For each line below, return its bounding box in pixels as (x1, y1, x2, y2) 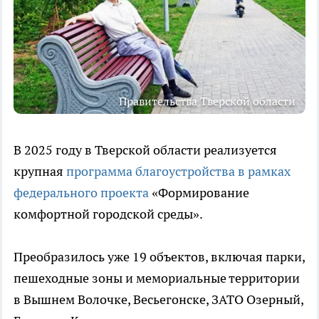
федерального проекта (14, 184, 149, 201)
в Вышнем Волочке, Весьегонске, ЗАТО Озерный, (14, 291, 303, 308)
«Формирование (149, 184, 249, 201)
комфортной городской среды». (14, 205, 205, 222)
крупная (14, 162, 66, 179)
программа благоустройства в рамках (66, 162, 291, 179)
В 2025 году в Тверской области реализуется (14, 141, 277, 158)
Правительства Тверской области (119, 93, 296, 108)
